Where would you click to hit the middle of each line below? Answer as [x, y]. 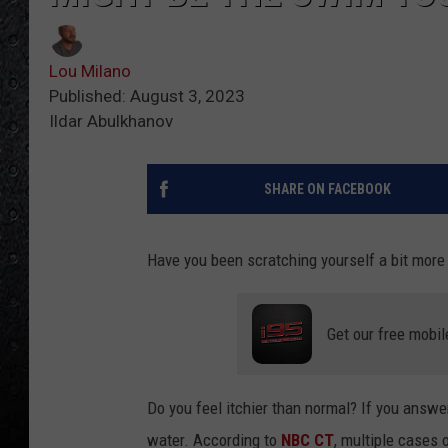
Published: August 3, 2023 [147, 96]
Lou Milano [90, 71]
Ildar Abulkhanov [111, 121]
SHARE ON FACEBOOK [327, 189]
